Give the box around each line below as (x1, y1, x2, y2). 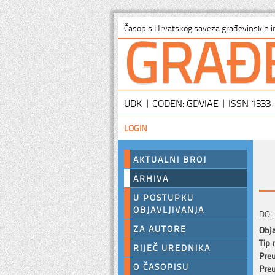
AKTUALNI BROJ (133, 153, 207, 165)
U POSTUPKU (133, 191, 194, 203)
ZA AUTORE (133, 222, 187, 234)
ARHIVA (133, 172, 169, 184)
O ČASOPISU (133, 260, 189, 273)
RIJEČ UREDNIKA (133, 241, 211, 254)
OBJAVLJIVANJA (133, 203, 204, 215)
